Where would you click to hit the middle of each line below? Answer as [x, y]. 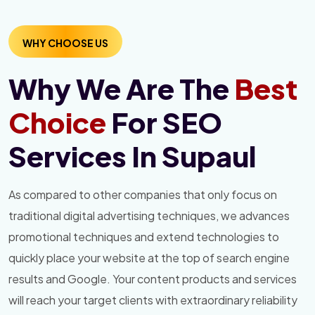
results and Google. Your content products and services [153, 279]
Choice [57, 122]
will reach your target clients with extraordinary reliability [153, 300]
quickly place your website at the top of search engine [149, 258]
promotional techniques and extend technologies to [144, 237]
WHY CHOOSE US [65, 43]
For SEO [164, 122]
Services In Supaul [132, 156]
